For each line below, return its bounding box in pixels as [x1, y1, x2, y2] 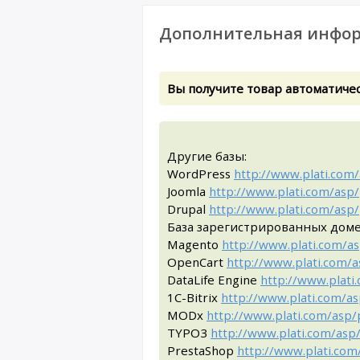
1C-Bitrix [167, 289, 221, 305]
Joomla [167, 183, 209, 199]
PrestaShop [167, 342, 237, 358]
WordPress [167, 166, 234, 182]
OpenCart [167, 254, 227, 270]
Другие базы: [167, 148, 247, 164]
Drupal [167, 201, 209, 217]
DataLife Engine [167, 272, 260, 288]
